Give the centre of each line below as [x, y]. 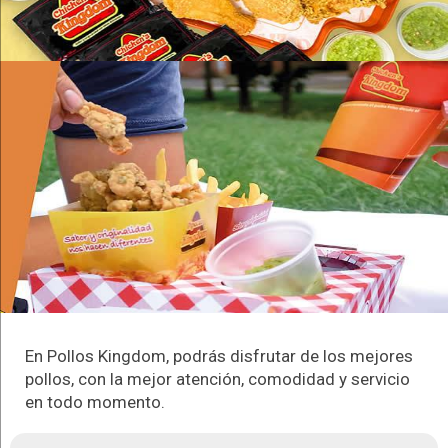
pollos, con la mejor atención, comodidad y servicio [217, 378]
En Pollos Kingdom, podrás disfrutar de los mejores [219, 355]
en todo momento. [95, 401]
